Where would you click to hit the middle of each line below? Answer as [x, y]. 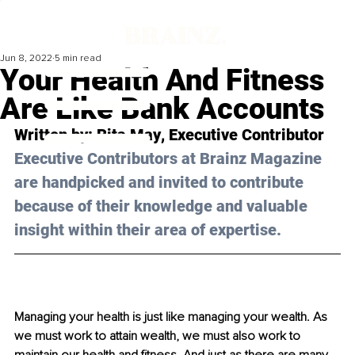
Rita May [129, 135]
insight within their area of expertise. [148, 230]
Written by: [55, 135]
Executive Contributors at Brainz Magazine [170, 159]
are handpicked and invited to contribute [161, 183]
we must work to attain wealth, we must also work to [159, 336]
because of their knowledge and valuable [163, 206]
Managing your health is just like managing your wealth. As [172, 317]
